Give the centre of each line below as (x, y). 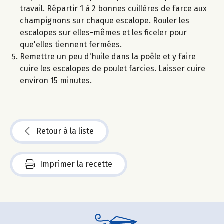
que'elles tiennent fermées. (71, 45)
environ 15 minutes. (56, 81)
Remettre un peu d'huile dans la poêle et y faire (108, 57)
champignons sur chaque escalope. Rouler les (105, 21)
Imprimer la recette (76, 164)
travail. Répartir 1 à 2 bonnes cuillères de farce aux (113, 9)
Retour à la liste (65, 131)
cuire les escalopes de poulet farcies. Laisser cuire (113, 69)
